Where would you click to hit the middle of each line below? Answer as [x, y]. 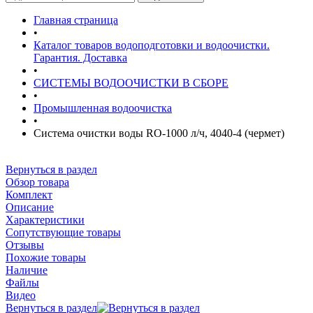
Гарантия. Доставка [80, 58]
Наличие [27, 270]
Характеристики [45, 220]
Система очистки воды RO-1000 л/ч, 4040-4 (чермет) [159, 133]
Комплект [29, 195]
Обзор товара [37, 182]
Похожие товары [46, 257]
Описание [30, 207]
